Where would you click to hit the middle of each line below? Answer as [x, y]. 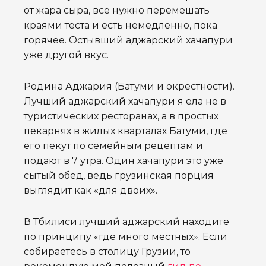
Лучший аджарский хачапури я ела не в [125, 102]
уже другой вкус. [66, 55]
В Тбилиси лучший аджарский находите [126, 222]
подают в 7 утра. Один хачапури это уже [123, 161]
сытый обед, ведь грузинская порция [119, 176]
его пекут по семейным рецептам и [113, 146]
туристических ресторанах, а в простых [121, 116]
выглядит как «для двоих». [91, 191]
